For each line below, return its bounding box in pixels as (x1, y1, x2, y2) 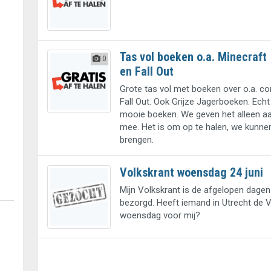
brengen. (119, 134, 154, 146)
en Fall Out (119, 64, 174, 79)
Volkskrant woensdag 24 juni (119, 165, 263, 180)
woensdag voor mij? (119, 210, 200, 221)
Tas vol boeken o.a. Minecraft (119, 50, 267, 65)
